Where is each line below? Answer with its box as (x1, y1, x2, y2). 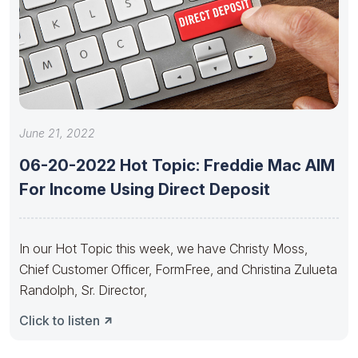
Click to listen (19, 312, 100, 328)
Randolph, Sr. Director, (19, 281, 147, 298)
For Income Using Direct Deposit (19, 179, 270, 199)
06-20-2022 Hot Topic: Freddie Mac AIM (19, 155, 335, 175)
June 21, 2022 (19, 125, 95, 140)
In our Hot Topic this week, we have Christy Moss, (19, 240, 308, 257)
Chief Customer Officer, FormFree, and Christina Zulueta (19, 261, 337, 277)
